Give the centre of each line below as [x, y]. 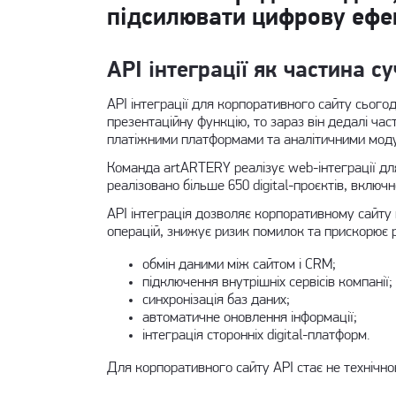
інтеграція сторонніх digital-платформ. [255, 335]
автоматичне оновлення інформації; [249, 318]
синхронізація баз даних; [216, 300]
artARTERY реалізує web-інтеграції [269, 168]
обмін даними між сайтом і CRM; [239, 265]
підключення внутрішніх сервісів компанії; [267, 282]
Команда [135, 168]
